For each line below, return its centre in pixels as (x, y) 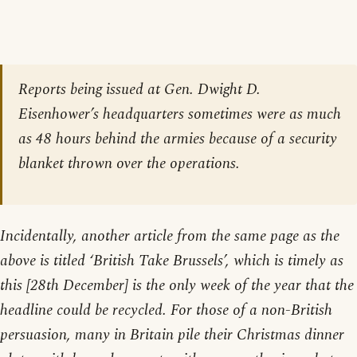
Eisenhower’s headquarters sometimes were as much (180, 115)
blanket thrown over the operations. (129, 164)
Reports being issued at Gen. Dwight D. (139, 90)
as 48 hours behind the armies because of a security (178, 139)
